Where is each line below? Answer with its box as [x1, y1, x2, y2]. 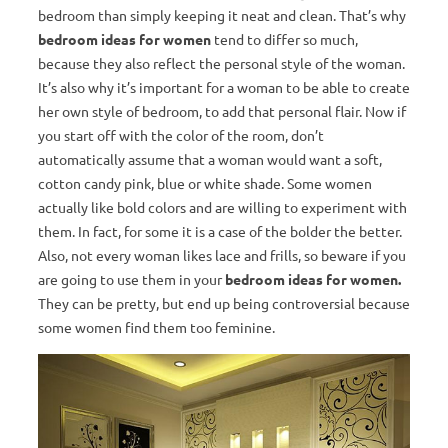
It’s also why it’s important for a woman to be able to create [38, 78, 410, 97]
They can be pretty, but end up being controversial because [38, 294, 410, 313]
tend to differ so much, [211, 30, 358, 49]
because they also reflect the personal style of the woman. [38, 54, 405, 73]
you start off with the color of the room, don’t [38, 126, 324, 145]
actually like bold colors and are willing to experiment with [38, 198, 407, 217]
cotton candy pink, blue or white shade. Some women [38, 174, 372, 193]
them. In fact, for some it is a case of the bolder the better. [38, 222, 402, 241]
